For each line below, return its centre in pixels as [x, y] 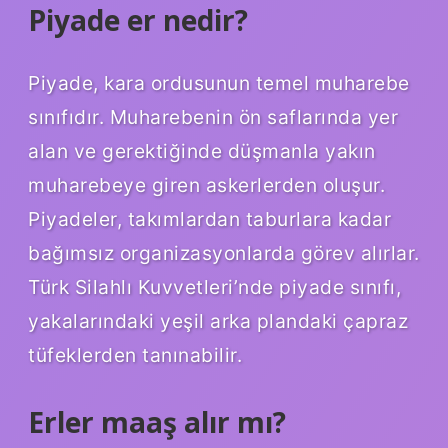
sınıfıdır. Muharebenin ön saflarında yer [213, 117]
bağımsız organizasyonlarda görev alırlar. [224, 253]
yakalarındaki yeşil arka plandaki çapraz [218, 321]
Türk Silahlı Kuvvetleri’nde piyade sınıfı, [214, 287]
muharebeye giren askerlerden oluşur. [206, 185]
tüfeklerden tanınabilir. [135, 355]
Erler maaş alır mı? [157, 422]
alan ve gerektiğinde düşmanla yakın [202, 151]
